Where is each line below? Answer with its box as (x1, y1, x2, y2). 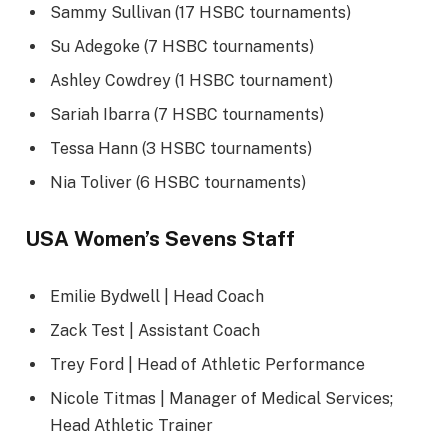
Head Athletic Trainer (50, 416, 213, 436)
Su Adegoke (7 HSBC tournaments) (50, 36, 314, 56)
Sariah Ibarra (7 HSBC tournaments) (50, 104, 324, 124)
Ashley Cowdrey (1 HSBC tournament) (50, 70, 333, 90)
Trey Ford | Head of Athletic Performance (50, 355, 365, 375)
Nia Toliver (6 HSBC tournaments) (50, 172, 306, 192)
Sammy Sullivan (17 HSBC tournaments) (50, 2, 351, 22)
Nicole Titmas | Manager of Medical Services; (50, 389, 393, 409)
